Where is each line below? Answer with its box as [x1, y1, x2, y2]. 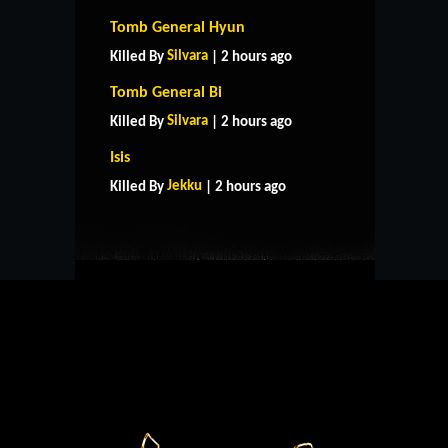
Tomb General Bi [110, 84, 222, 101]
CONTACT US [182, 171, 266, 188]
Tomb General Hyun [110, 19, 245, 36]
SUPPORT [194, 135, 256, 152]
